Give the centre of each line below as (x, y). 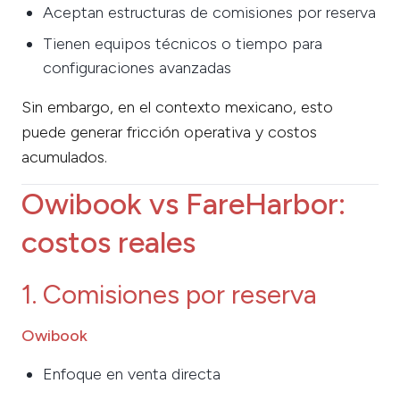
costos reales (108, 242)
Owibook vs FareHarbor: (183, 203)
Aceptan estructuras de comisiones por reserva (209, 12)
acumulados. (64, 157)
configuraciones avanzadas (137, 67)
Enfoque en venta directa (132, 374)
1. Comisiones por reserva (169, 294)
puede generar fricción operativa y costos (169, 132)
